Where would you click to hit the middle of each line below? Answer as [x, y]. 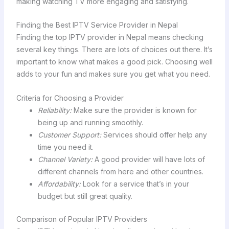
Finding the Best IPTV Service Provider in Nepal [97, 25]
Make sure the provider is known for [134, 110]
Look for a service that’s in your [135, 184]
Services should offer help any [154, 134]
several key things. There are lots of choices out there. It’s [114, 50]
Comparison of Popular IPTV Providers [82, 219]
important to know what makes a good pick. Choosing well [114, 62]
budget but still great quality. [85, 196]
